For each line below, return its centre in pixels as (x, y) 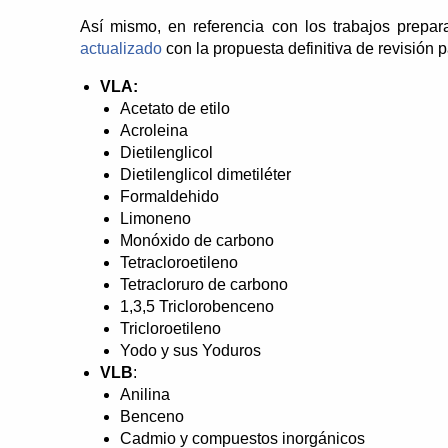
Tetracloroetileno (178, 262)
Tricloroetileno (170, 328)
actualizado (120, 48)
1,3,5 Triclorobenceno (196, 306)
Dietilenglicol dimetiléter (205, 174)
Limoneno (155, 218)
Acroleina (153, 130)
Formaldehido (169, 196)
